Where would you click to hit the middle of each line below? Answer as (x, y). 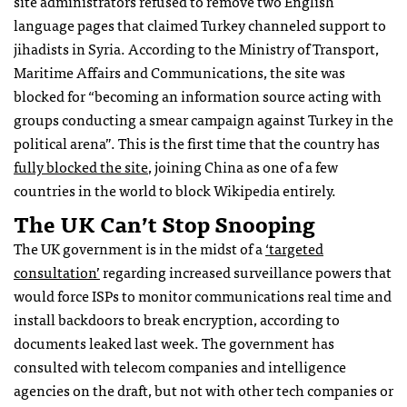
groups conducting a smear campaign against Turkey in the (203, 119)
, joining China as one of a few (243, 166)
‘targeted (294, 248)
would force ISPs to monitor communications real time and (203, 295)
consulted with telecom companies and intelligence (180, 366)
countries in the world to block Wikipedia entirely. (175, 189)
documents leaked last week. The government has (174, 342)
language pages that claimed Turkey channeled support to (200, 24)
